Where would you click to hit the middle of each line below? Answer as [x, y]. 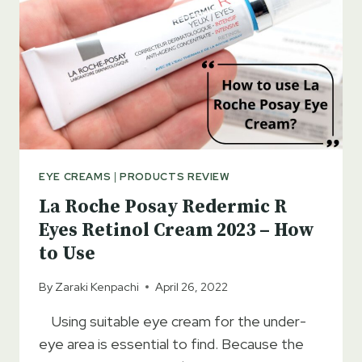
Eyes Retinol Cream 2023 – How [177, 230]
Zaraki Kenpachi [97, 287]
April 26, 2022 [192, 287]
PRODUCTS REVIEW [175, 177]
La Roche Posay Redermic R [163, 207]
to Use [67, 254]
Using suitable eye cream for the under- [173, 322]
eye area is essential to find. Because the [171, 344]
